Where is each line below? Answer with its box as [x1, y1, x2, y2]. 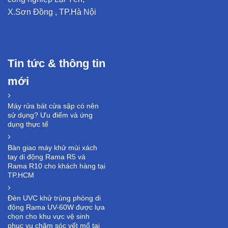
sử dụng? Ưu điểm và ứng [8, 111, 93, 120]
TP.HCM [8, 170, 34, 179]
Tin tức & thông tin [8, 57, 105, 70]
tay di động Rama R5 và [8, 152, 85, 161]
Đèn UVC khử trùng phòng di [8, 194, 101, 203]
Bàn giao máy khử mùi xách [8, 143, 97, 152]
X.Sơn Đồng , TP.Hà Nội [8, 8, 96, 17]
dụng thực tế [8, 120, 48, 129]
